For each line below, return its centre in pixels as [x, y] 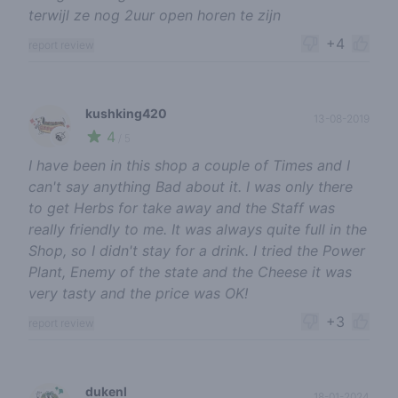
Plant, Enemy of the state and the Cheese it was [190, 272]
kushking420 [126, 114]
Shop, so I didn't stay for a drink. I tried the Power [197, 251]
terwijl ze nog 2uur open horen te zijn [155, 16]
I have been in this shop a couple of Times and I [189, 166]
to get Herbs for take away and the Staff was [182, 208]
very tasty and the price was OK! [138, 294]
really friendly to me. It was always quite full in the [198, 230]
